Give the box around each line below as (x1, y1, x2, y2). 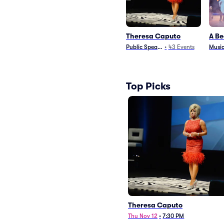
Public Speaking (126, 43, 169, 50)
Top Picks (126, 80, 170, 92)
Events (176, 43, 194, 50)
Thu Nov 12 (128, 212, 157, 219)
